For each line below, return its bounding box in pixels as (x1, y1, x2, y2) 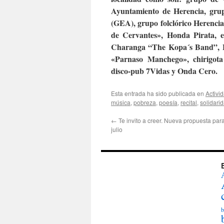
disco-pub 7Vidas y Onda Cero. (111, 65, 217, 76)
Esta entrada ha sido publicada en (111, 89, 205, 97)
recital (180, 98, 197, 106)
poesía (159, 98, 177, 106)
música (111, 98, 130, 106)
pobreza (133, 98, 156, 106)
